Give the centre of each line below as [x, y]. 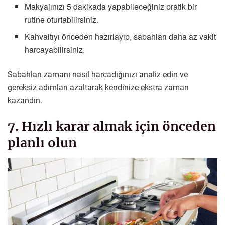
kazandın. [25, 101]
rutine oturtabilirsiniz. [62, 20]
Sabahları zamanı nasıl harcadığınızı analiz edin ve [98, 75]
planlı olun [42, 143]
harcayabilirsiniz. [55, 50]
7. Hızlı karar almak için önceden [112, 126]
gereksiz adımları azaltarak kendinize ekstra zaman [98, 88]
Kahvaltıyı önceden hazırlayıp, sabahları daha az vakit [121, 37]
